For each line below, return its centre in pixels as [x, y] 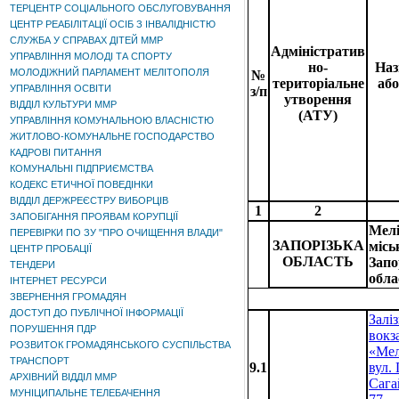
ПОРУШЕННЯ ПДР [53, 329]
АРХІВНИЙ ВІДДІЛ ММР [63, 377]
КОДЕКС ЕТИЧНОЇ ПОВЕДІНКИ [81, 184]
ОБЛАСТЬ [318, 261]
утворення [318, 99]
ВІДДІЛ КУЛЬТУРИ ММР [63, 104]
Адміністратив [318, 51]
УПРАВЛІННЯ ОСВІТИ [61, 88]
